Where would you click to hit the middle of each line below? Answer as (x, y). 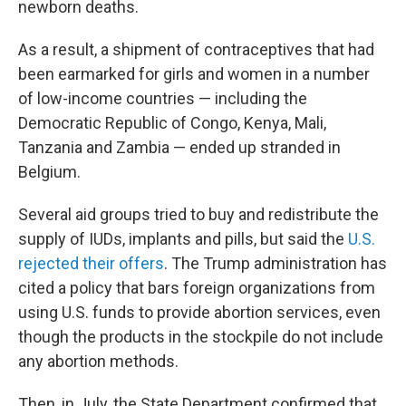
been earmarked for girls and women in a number (194, 74)
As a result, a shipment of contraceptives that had (196, 49)
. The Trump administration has (275, 263)
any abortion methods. (98, 361)
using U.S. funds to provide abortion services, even (199, 312)
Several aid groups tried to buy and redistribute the (198, 214)
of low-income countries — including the (163, 98)
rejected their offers (91, 263)
